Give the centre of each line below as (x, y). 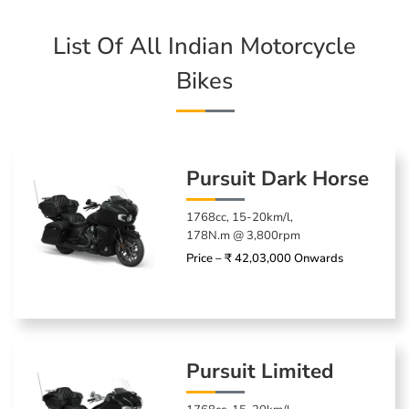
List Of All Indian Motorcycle (204, 46)
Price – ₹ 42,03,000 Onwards (265, 258)
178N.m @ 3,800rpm (244, 235)
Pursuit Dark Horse (278, 178)
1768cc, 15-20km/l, (240, 217)
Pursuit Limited (260, 371)
